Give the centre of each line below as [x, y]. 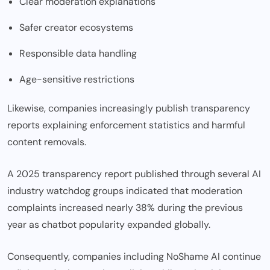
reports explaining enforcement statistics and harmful [126, 125]
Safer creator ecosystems [76, 28]
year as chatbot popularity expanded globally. [109, 225]
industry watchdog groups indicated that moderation [125, 191]
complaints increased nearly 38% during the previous [125, 208]
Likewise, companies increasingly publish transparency [129, 108]
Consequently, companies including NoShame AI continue [134, 257]
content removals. [47, 142]
